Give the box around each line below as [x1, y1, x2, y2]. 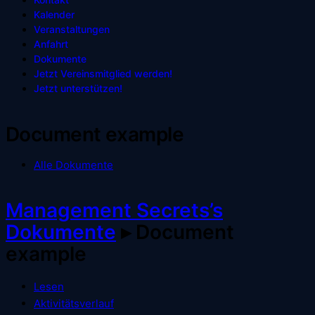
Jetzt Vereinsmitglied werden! [34, 67, 172, 79]
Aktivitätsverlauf [34, 297, 114, 311]
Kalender [34, 8, 75, 20]
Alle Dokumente [34, 157, 113, 172]
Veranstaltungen [34, 22, 110, 35]
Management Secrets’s [6, 198, 223, 222]
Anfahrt [34, 37, 68, 50]
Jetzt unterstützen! [34, 82, 122, 94]
